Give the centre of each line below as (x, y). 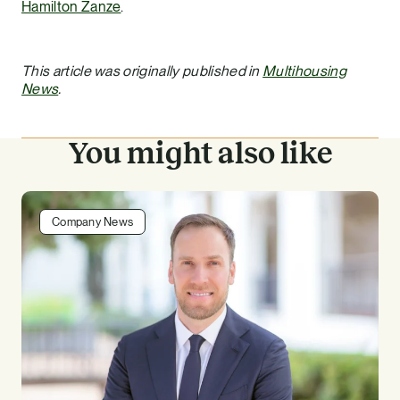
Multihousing (304, 71)
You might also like (200, 153)
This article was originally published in (142, 71)
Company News (93, 221)
